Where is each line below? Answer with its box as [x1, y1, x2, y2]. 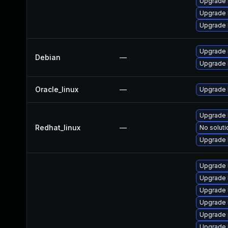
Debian [35, 53, 61, 62]
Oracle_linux [35, 85, 78, 94]
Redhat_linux [35, 123, 80, 132]
